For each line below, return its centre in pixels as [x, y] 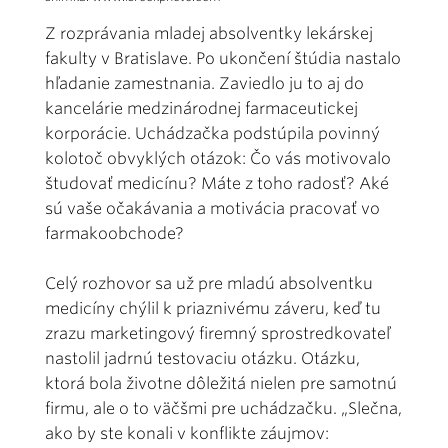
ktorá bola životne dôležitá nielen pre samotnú [221, 383]
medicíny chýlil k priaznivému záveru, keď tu [213, 308]
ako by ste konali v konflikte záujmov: [187, 433]
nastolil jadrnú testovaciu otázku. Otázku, [202, 358]
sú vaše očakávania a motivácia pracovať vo [212, 208]
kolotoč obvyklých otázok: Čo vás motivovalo [218, 158]
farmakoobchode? [114, 233]
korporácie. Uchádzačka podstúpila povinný [212, 133]
